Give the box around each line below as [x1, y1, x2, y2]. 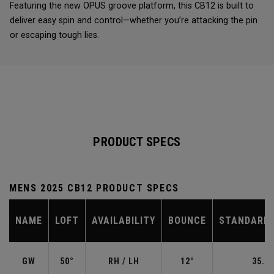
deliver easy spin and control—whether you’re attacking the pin [10, 15, 257, 26]
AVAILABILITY [92, 215, 155, 227]
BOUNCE [168, 215, 206, 227]
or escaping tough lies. [10, 30, 99, 41]
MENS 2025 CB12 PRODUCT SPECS [9, 182, 179, 194]
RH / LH [108, 256, 139, 267]
